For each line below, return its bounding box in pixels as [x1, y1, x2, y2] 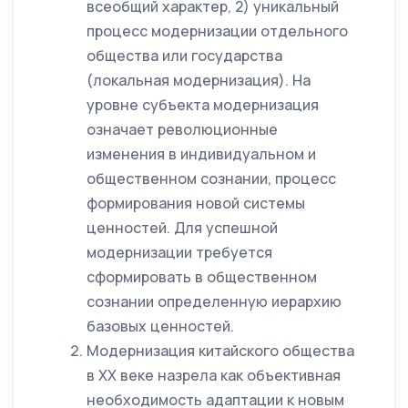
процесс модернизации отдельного [87, 21, 348, 41]
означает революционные [87, 119, 278, 139]
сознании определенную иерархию [87, 291, 342, 311]
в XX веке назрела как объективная [87, 365, 341, 385]
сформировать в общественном [87, 267, 317, 287]
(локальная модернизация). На [87, 70, 311, 90]
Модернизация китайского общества [87, 341, 354, 361]
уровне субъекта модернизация [87, 95, 319, 115]
